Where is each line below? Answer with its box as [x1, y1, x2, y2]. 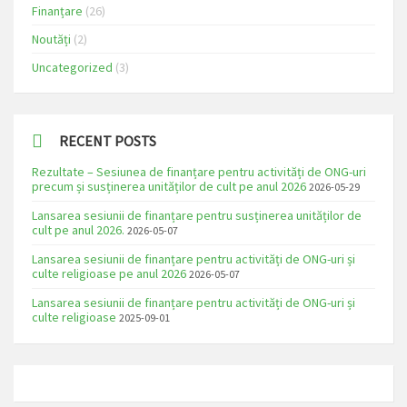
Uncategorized [32, 58, 113, 75]
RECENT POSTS [59, 131, 156, 150]
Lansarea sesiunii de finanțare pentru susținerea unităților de [32, 206, 362, 223]
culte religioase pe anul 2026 [32, 264, 186, 282]
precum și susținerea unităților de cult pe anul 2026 [32, 177, 306, 194]
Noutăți [32, 30, 71, 47]
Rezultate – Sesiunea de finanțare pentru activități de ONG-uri [32, 163, 366, 180]
